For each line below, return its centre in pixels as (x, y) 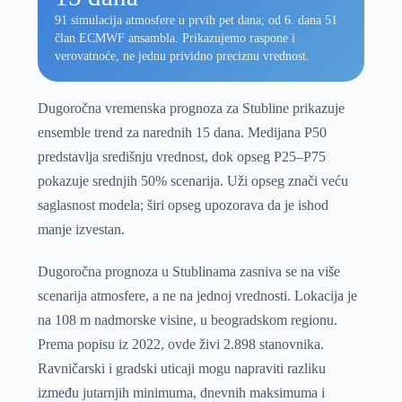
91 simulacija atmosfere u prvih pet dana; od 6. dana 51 (197, 21)
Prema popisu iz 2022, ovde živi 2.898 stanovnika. (180, 344)
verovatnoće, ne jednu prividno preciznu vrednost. (183, 57)
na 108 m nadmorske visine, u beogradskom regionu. (187, 319)
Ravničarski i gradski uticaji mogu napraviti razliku (181, 368)
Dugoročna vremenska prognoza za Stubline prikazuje (191, 108)
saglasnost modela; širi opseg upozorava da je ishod (183, 205)
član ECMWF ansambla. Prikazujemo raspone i (175, 39)
